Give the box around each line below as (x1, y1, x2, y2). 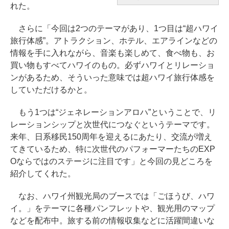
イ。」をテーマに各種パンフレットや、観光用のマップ (10, 204, 215, 213)
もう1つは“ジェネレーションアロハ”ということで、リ (10, 108, 216, 117)
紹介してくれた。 (10, 169, 76, 178)
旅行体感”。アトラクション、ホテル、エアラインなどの (10, 36, 217, 45)
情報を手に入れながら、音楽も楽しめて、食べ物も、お (10, 49, 215, 58)
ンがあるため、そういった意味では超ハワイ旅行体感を (10, 73, 215, 82)
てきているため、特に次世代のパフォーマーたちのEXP (10, 145, 215, 154)
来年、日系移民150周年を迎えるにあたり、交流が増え (10, 132, 212, 142)
